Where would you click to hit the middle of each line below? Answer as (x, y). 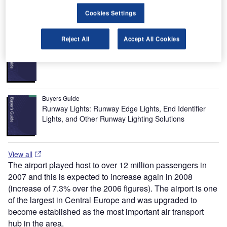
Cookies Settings (111, 13)
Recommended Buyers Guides (70, 22)
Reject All (75, 39)
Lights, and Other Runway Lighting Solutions (115, 118)
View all (20, 154)
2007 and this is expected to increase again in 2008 (100, 176)
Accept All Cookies (152, 39)
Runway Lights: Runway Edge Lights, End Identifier (124, 108)
